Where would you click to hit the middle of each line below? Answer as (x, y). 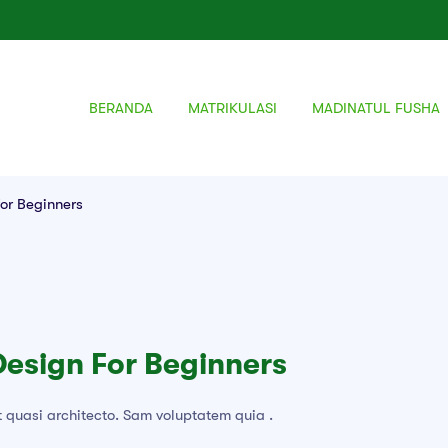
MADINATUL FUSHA (375, 107)
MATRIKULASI (232, 107)
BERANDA (120, 107)
